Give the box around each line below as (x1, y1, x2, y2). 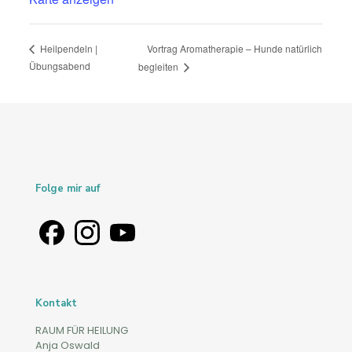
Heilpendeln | (37, 42, 97, 56)
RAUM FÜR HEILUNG (35, 322, 128, 338)
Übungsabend (28, 58, 90, 72)
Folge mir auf (35, 181, 100, 196)
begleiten (138, 59, 181, 73)
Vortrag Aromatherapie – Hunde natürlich (147, 41, 323, 55)
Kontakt (35, 295, 77, 310)
